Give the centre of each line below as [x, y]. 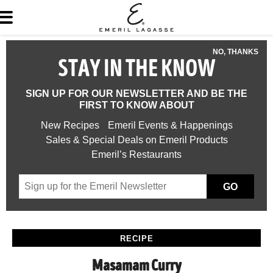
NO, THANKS [236, 52]
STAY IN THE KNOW [136, 71]
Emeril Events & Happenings [170, 125]
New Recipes [70, 125]
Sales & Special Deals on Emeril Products [136, 140]
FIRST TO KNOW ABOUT [136, 105]
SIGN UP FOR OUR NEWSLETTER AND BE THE [136, 94]
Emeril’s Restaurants [136, 154]
